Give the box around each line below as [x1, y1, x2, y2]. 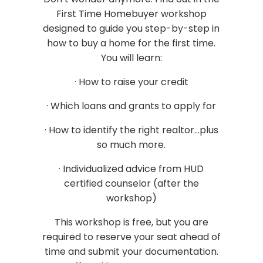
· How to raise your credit [74, 75, 188, 89]
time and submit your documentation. [44, 244, 218, 258]
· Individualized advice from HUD [59, 161, 204, 176]
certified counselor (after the [63, 176, 199, 190]
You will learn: [100, 50, 162, 65]
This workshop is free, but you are [54, 215, 208, 229]
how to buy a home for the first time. [47, 36, 216, 50]
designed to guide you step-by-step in [43, 21, 220, 35]
